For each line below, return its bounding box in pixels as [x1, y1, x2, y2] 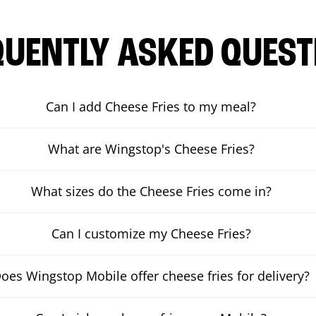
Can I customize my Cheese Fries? [51, 225, 251, 242]
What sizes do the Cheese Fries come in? [30, 183, 272, 200]
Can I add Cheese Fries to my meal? [46, 98, 257, 115]
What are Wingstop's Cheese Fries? [47, 140, 255, 157]
